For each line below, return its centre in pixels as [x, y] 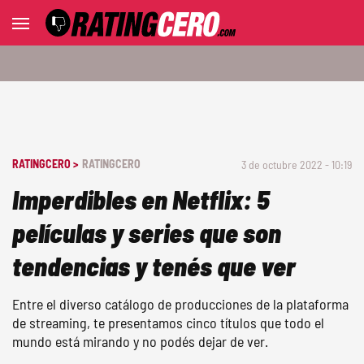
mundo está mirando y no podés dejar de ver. [140, 341]
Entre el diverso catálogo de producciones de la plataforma [180, 304]
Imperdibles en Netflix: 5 [141, 199]
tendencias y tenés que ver [154, 266]
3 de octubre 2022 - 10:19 [297, 165]
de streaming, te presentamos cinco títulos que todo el [168, 323]
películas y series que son [147, 232]
